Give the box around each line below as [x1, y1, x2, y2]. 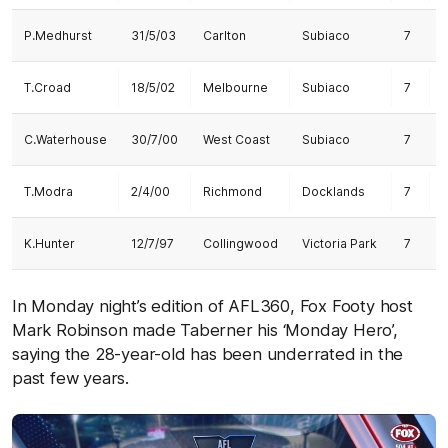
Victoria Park [302, 236, 377, 251]
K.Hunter [24, 236, 75, 251]
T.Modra [24, 184, 73, 199]
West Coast [203, 132, 270, 147]
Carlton [203, 28, 246, 43]
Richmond [203, 184, 262, 199]
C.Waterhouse [24, 132, 107, 147]
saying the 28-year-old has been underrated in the [12, 344, 404, 364]
